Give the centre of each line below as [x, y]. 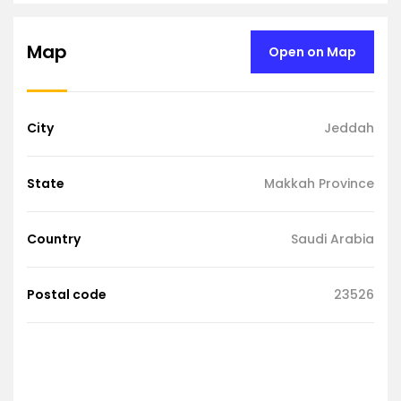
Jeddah [349, 128]
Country [54, 239]
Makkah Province [319, 183]
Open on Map [312, 51]
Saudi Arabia [333, 239]
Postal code [67, 294]
